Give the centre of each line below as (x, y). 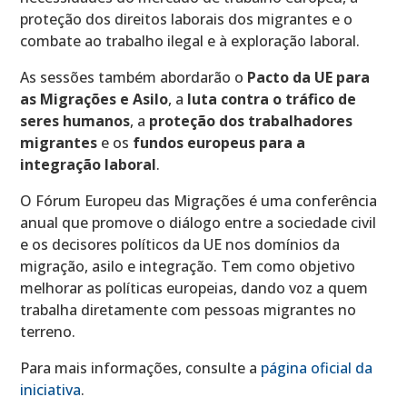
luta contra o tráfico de (272, 99)
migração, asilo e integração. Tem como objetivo (188, 267)
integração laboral (89, 165)
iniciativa (51, 390)
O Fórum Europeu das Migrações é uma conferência (199, 201)
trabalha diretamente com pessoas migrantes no (189, 310)
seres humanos (75, 121)
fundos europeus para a (219, 143)
